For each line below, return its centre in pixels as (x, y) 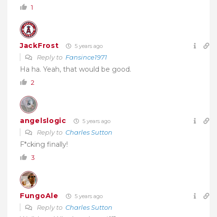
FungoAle (39, 196)
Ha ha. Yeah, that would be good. (76, 69)
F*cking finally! (44, 144)
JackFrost (39, 46)
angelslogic (43, 121)
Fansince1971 (86, 57)
